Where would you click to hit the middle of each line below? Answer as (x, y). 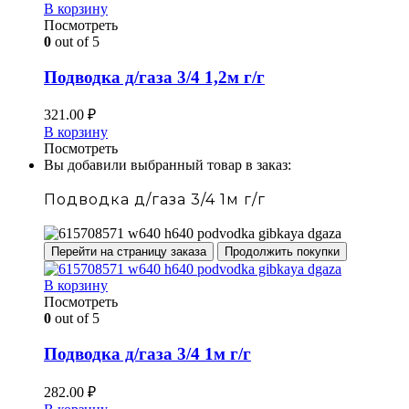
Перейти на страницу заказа (129, 252)
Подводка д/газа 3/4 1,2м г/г (154, 77)
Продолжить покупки (282, 252)
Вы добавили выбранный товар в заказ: (168, 165)
